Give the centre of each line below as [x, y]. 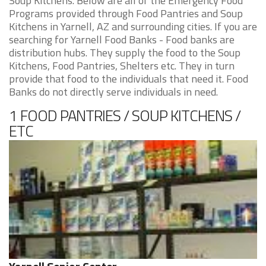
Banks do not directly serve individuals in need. [113, 92]
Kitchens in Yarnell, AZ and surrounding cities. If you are [133, 26]
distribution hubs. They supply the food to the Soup [125, 53]
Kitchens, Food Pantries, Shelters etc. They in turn [122, 66]
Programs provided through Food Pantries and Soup [126, 13]
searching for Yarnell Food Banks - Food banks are [122, 39]
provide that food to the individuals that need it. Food [129, 79]
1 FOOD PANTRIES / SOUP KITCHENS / [125, 115]
